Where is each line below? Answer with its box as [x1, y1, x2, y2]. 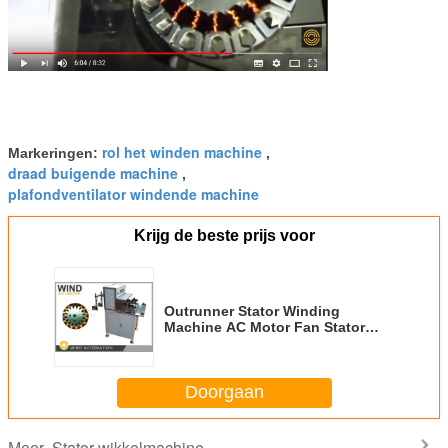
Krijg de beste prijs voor [133, 226, 315, 244]
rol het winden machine [102, 141, 262, 162]
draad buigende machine [8, 162, 178, 183]
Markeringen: [8, 144, 102, 161]
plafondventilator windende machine [8, 183, 259, 204]
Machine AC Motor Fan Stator [164, 318, 365, 335]
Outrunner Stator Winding [164, 302, 340, 319]
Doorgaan [184, 382, 264, 403]
